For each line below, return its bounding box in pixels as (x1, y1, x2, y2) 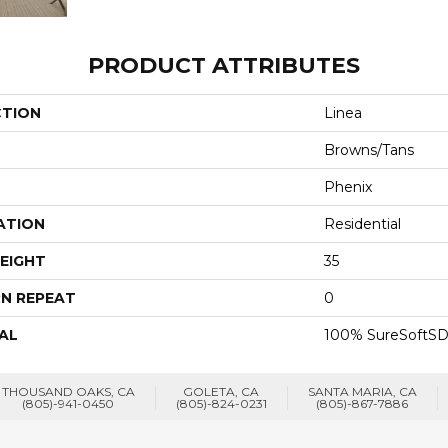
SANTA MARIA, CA (307, 383, 417, 399)
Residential (324, 214, 401, 233)
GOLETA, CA (183, 383, 259, 399)
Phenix (324, 177, 372, 196)
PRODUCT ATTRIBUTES (88, 51, 360, 79)
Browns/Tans (324, 140, 414, 159)
